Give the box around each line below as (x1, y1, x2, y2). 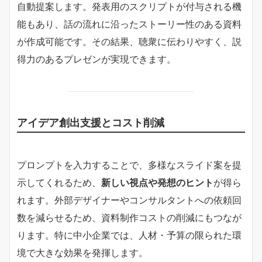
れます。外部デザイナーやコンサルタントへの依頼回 (17, 194, 242, 206)
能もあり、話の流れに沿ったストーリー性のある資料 (17, 18, 242, 30)
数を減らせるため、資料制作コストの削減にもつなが (17, 211, 242, 223)
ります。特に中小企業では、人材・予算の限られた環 (17, 229, 242, 241)
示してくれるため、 (17, 176, 101, 188)
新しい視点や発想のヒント (101, 176, 213, 188)
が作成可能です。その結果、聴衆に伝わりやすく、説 (17, 35, 242, 47)
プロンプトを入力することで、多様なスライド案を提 (17, 158, 242, 171)
